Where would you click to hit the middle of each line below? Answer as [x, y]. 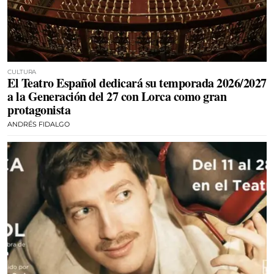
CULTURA [22, 72]
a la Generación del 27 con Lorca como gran [117, 96]
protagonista [39, 110]
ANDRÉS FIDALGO [39, 124]
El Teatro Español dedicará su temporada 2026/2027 [137, 83]
